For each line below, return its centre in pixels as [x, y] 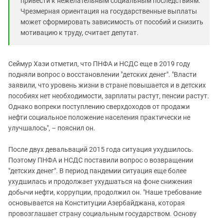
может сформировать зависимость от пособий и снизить [112, 22]
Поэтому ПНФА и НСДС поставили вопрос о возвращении [101, 160]
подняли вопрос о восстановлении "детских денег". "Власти [102, 74]
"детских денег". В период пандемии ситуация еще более [97, 171]
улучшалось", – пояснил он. [52, 128]
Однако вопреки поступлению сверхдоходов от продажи [99, 106]
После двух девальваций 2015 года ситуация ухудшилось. [101, 149]
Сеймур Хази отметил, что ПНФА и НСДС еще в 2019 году [99, 64]
